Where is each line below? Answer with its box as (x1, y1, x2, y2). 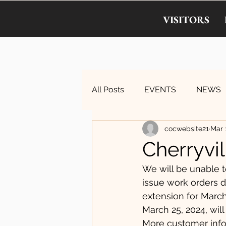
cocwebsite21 (164, 124, 209, 133)
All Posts (92, 85, 124, 94)
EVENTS (144, 85, 176, 94)
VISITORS (163, 13, 209, 26)
